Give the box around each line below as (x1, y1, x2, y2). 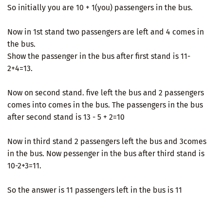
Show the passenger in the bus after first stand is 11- (7, 51, 190, 61)
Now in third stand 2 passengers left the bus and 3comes (7, 136, 206, 146)
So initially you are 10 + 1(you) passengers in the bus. (7, 2, 193, 12)
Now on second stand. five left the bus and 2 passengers (7, 88, 204, 97)
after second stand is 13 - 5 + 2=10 (7, 112, 125, 122)
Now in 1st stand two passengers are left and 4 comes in (7, 27, 204, 36)
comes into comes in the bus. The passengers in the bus (7, 100, 203, 109)
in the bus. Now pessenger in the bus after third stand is (7, 148, 204, 158)
